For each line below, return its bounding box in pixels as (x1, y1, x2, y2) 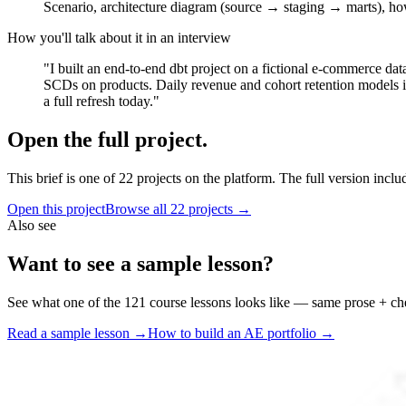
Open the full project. (7, 128, 208, 152)
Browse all (105, 201, 170, 217)
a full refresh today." (43, 93, 159, 110)
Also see (7, 217, 56, 233)
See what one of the (7, 294, 124, 310)
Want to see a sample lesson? (7, 251, 274, 275)
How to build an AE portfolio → (148, 324, 334, 341)
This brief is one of (7, 170, 119, 186)
